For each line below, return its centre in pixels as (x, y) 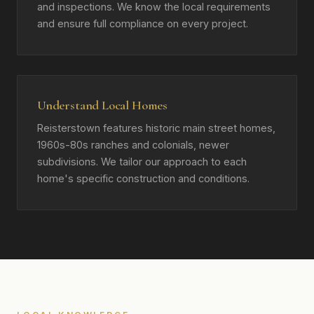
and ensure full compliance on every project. (143, 23)
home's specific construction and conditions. (143, 178)
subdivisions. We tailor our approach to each (142, 162)
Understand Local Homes (102, 105)
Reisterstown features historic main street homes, (156, 128)
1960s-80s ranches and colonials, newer (133, 145)
